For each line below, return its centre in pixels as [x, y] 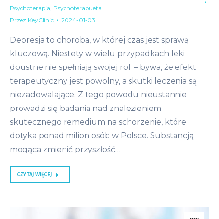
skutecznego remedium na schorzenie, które [98, 122]
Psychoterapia [30, 8]
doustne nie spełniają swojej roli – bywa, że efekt [103, 67]
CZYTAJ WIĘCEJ [34, 175]
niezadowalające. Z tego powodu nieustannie [98, 95]
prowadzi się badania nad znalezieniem [86, 109]
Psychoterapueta [77, 8]
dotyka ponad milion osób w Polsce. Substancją [102, 136]
